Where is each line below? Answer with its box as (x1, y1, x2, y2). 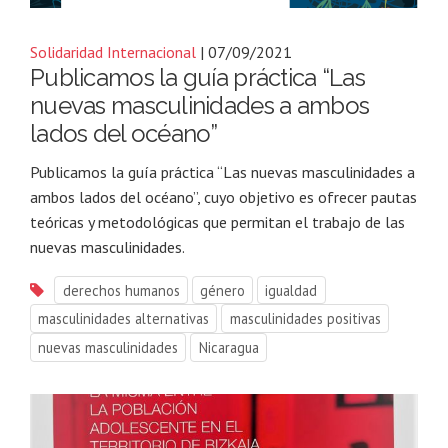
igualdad (265, 280, 318, 300)
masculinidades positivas (229, 309, 381, 329)
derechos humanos (62, 280, 180, 300)
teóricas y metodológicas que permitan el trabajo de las (30, 211, 405, 232)
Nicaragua (198, 338, 259, 358)
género (199, 280, 245, 300)
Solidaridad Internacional (30, 41, 196, 62)
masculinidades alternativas (38, 309, 210, 329)
